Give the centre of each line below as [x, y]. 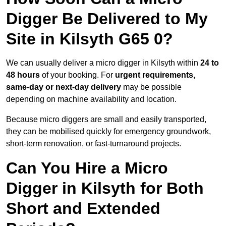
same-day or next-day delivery [64, 87]
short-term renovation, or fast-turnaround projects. [94, 144]
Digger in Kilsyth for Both [105, 188]
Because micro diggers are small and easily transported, [106, 120]
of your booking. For [77, 75]
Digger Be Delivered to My [107, 19]
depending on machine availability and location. [91, 99]
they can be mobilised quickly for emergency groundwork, [108, 132]
